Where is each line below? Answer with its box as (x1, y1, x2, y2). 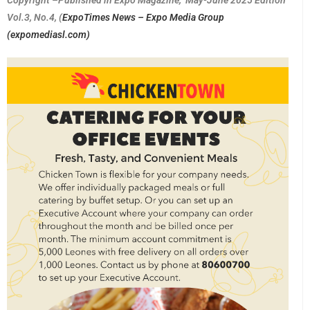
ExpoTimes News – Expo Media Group (62, 11, 224, 23)
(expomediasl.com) (7, 28, 90, 40)
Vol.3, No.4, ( (7, 11, 62, 23)
